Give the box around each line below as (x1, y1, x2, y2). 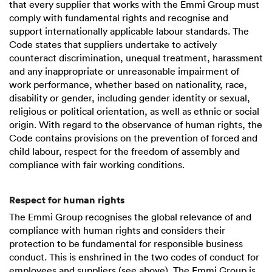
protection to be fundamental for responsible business (9, 237, 243, 250)
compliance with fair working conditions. (9, 158, 185, 171)
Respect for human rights (9, 193, 124, 207)
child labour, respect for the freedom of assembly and (9, 145, 240, 158)
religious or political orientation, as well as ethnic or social (9, 105, 259, 118)
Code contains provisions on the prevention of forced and (9, 132, 257, 144)
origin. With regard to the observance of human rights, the (9, 118, 262, 131)
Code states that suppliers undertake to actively (9, 38, 217, 51)
